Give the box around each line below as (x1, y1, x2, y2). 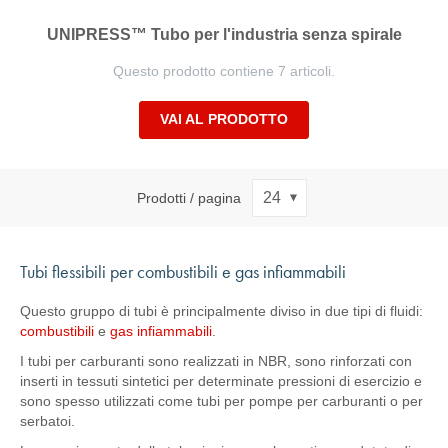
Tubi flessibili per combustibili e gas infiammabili (20, 260, 346, 283)
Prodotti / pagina (136, 189, 241, 206)
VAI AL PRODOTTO (160, 111, 288, 127)
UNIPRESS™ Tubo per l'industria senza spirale (46, 26, 402, 43)
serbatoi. (20, 413, 75, 429)
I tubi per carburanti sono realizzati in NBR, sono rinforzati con (20, 353, 412, 369)
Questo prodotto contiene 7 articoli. (113, 63, 335, 79)
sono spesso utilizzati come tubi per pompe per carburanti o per (20, 393, 423, 409)
